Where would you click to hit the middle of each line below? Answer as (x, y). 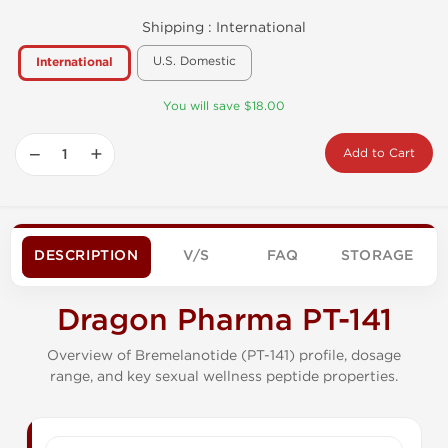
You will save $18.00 (224, 106)
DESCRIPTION (86, 256)
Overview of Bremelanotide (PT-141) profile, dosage (224, 356)
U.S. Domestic (194, 61)
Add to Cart (379, 153)
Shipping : (179, 28)
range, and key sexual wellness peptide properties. (224, 377)
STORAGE (377, 256)
